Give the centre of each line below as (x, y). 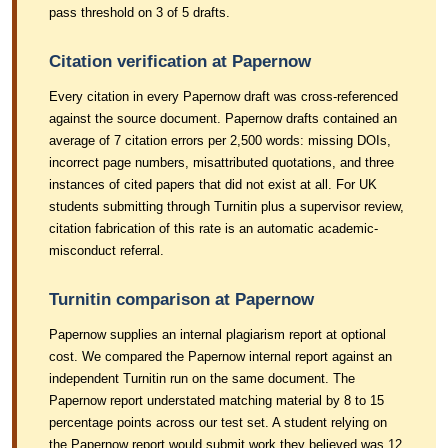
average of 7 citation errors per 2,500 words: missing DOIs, (220, 140)
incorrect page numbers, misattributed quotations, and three (221, 162)
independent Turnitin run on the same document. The (202, 378)
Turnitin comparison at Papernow (181, 299)
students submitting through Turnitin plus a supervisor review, (226, 206)
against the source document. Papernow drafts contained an (223, 118)
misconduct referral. (106, 250)
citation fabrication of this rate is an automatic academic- (213, 228)
